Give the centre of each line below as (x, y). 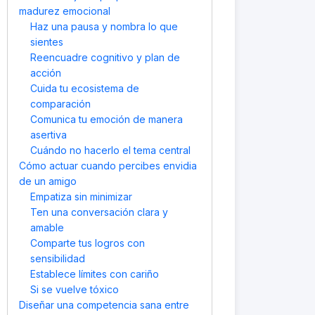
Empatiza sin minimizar (81, 197)
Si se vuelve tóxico (75, 289)
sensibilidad (58, 258)
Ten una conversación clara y (99, 212)
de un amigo (48, 181)
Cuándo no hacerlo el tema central (110, 150)
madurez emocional (65, 11)
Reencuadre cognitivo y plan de (105, 57)
